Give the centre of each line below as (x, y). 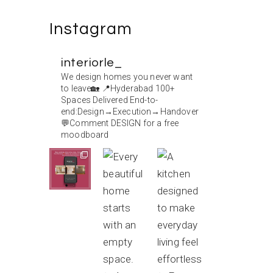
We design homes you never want (127, 76)
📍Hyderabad (126, 88)
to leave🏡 (80, 88)
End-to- (143, 100)
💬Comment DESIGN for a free (120, 123)
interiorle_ (92, 62)
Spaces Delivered (94, 100)
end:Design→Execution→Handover (130, 111)
